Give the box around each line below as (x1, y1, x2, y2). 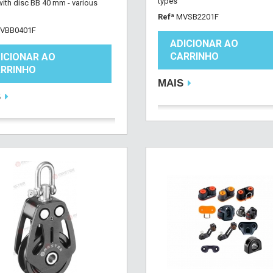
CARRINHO (169, 51, 219, 62)
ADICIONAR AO (169, 38, 238, 49)
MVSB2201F (175, 12, 219, 21)
